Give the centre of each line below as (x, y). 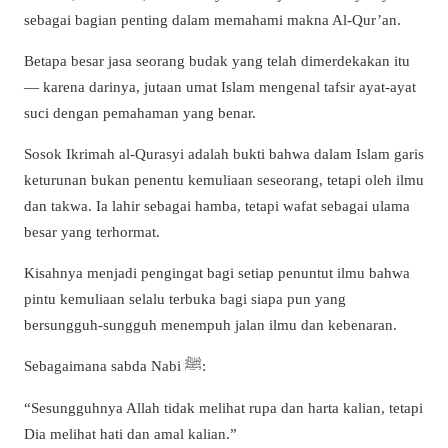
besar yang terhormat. (92, 232)
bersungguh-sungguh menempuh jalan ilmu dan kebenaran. (210, 325)
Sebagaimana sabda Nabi (104, 366)
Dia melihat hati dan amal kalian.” (130, 433)
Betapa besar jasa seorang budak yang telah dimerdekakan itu (217, 60)
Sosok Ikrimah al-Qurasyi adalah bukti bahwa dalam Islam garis (224, 154)
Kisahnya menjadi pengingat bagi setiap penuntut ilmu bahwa (217, 273)
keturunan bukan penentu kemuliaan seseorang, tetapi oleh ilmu (224, 180)
